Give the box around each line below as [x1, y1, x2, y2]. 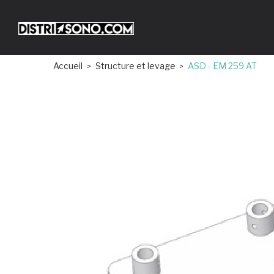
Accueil [53, 61, 83, 71]
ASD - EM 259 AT [188, 61, 257, 71]
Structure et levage [95, 61, 176, 71]
